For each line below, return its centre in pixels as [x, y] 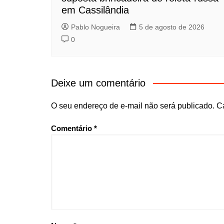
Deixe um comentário [98, 83]
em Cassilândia [95, 10]
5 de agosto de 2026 [172, 27]
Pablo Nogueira [95, 27]
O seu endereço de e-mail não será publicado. [133, 106]
